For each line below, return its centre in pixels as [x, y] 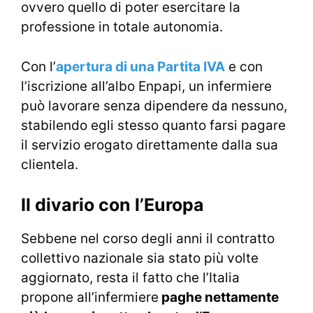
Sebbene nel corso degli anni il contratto [148, 239]
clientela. [50, 164]
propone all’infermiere [90, 298]
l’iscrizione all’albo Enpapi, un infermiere [146, 86]
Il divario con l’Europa [112, 205]
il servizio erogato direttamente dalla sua [150, 145]
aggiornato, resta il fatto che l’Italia [130, 278]
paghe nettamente [219, 298]
